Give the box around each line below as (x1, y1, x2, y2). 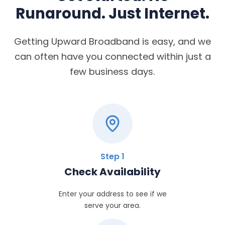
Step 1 (100, 150, 125, 162)
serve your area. (84, 200, 141, 210)
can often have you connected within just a (14, 50, 211, 63)
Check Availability (64, 164, 161, 179)
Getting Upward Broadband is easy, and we (14, 35, 211, 48)
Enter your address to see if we (58, 188, 167, 199)
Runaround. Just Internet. (16, 3, 209, 24)
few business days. (70, 65, 155, 78)
